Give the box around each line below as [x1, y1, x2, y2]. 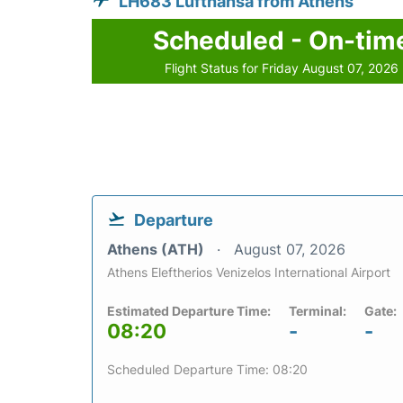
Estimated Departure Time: [107, 303, 271, 319]
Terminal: [289, 303, 346, 319]
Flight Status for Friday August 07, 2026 [165, 60, 399, 76]
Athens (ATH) [107, 240, 208, 259]
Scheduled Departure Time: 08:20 [107, 362, 308, 378]
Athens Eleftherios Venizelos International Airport [107, 264, 390, 281]
